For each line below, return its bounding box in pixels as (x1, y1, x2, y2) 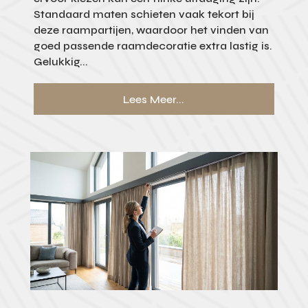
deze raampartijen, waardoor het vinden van (33, 23, 269, 37)
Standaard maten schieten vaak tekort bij (33, 8, 254, 21)
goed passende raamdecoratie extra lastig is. (33, 39, 272, 53)
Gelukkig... (33, 55, 88, 69)
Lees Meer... (123, 92, 185, 106)
